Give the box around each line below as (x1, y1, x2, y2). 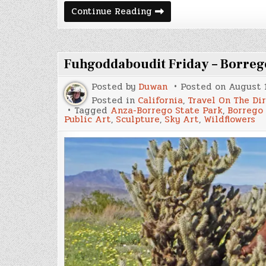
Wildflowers (204, 112, 255, 126)
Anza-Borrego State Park (110, 103, 223, 118)
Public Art (64, 112, 111, 126)
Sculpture (116, 112, 160, 126)
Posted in (91, 93, 138, 107)
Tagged (74, 103, 110, 118)
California (138, 93, 183, 107)
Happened (151, 12, 197, 27)
